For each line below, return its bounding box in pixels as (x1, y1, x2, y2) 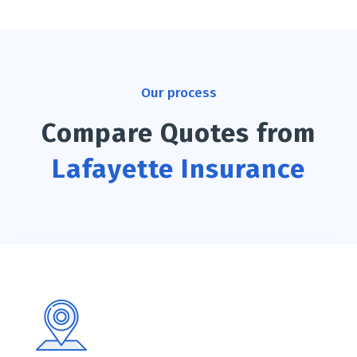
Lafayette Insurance (52, 153, 305, 186)
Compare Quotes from (41, 117, 316, 150)
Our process (140, 84, 217, 102)
